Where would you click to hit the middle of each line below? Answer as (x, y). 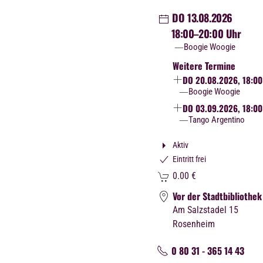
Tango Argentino (217, 120)
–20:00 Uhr (217, 34)
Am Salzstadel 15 (205, 210)
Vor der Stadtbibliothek (217, 196)
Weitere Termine (204, 66)
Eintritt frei (189, 159)
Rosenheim (193, 224)
